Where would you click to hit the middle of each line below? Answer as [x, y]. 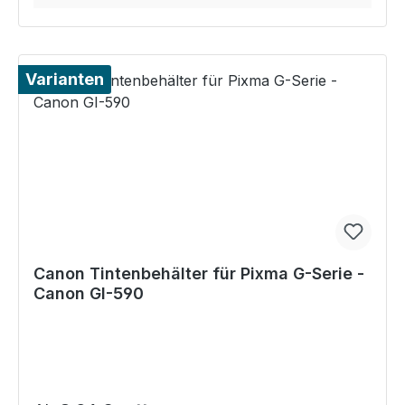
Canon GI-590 [89, 294]
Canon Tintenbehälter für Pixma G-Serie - [199, 274]
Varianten [65, 80]
